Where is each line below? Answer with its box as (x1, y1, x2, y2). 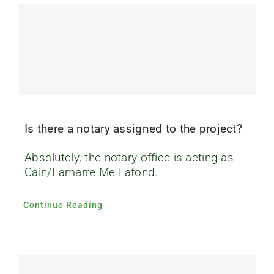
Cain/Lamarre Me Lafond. (24, 165, 158, 179)
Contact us (18, 48, 79, 63)
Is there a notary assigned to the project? (24, 121, 242, 136)
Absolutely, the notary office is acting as (24, 150, 234, 165)
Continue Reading (23, 199, 103, 210)
